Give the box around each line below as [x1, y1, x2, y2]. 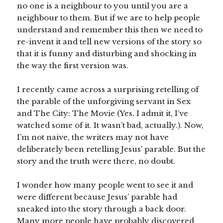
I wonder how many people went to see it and [17, 180, 194, 190]
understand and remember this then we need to [17, 25, 203, 35]
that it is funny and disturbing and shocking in [17, 49, 197, 59]
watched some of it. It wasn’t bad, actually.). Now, [17, 120, 204, 130]
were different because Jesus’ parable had [17, 192, 178, 202]
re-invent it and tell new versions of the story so [17, 37, 202, 47]
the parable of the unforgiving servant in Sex [17, 97, 191, 107]
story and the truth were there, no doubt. [17, 156, 176, 166]
